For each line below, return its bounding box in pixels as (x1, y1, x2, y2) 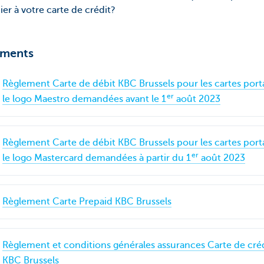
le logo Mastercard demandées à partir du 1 (2, 153, 191, 163)
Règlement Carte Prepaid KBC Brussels (2, 196, 171, 207)
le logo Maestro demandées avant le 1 (2, 94, 166, 104)
